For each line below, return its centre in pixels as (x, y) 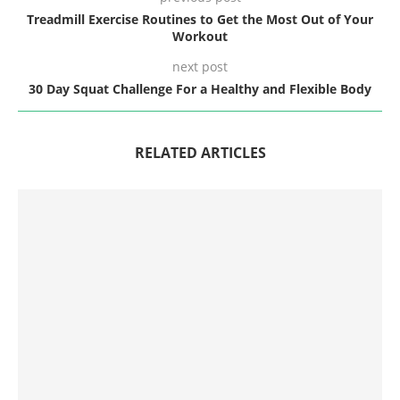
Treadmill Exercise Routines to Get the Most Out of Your (200, 19)
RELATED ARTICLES (200, 152)
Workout (200, 36)
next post (200, 66)
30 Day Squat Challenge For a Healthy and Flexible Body (200, 88)
